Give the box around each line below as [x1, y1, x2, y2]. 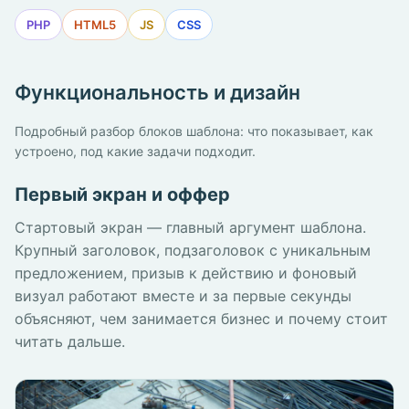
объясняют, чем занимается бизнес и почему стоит [15, 309, 388, 328]
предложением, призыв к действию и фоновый [15, 263, 357, 282]
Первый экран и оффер [15, 183, 230, 205]
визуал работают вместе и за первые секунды [15, 286, 351, 305]
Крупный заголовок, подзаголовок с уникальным [15, 240, 371, 259]
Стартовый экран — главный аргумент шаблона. [15, 217, 366, 236]
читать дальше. [15, 331, 125, 351]
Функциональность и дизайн [15, 79, 300, 104]
